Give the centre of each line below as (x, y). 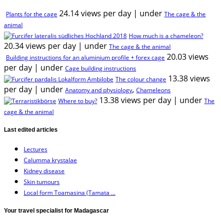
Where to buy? (78, 101)
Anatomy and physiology (99, 90)
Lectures (36, 149)
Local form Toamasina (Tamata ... (70, 192)
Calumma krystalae (50, 160)
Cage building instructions (101, 68)
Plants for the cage (32, 14)
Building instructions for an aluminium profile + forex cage (85, 57)
